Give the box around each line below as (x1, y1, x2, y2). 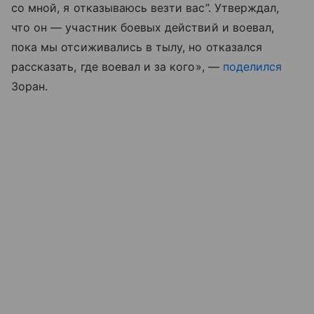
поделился (222, 60, 282, 74)
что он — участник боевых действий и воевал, (11, 20, 275, 35)
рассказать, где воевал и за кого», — (11, 60, 223, 74)
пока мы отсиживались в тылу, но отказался (11, 40, 262, 55)
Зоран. (11, 79, 48, 94)
